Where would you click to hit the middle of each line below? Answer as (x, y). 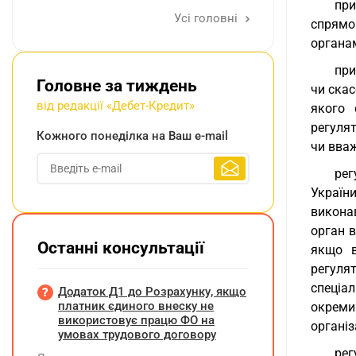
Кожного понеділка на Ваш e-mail (132, 136)
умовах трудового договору (137, 335)
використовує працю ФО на (136, 320)
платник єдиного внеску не (136, 306)
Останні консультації (121, 248)
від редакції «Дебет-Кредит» (116, 106)
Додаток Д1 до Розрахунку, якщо (152, 292)
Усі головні (207, 18)
